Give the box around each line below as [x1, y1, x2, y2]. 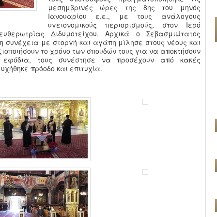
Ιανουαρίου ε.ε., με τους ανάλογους [47, 11, 201, 21]
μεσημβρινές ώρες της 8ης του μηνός [47, 2, 201, 12]
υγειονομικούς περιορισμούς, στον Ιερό [47, 19, 201, 30]
